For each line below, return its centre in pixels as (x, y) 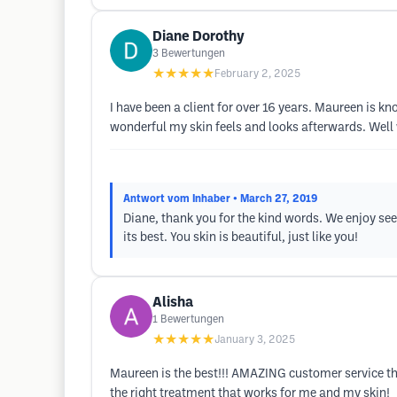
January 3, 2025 (255, 340)
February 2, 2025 (257, 74)
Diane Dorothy (198, 37)
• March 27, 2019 (275, 199)
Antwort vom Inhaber (177, 199)
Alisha (173, 303)
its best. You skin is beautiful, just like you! (241, 238)
